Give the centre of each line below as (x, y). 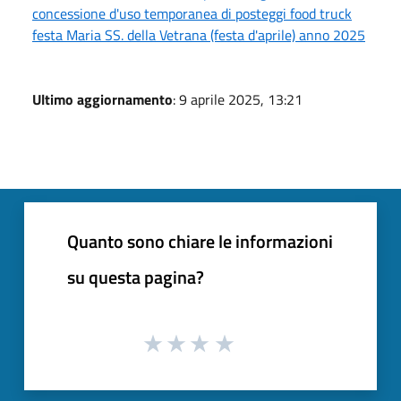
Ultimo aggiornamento (102, 99)
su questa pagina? (136, 277)
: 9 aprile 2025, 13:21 (238, 99)
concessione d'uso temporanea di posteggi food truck (192, 13)
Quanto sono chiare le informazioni (200, 241)
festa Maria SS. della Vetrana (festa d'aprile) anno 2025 (199, 34)
